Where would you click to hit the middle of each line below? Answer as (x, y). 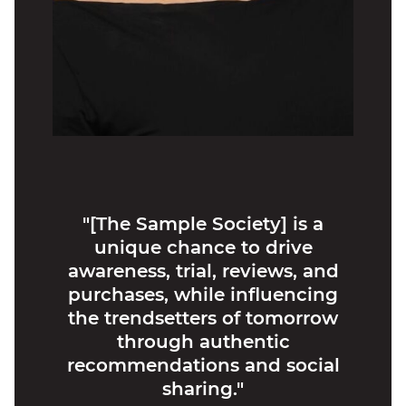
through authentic (203, 341)
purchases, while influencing (203, 294)
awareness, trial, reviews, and (203, 271)
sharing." (203, 388)
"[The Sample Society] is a (203, 223)
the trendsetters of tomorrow (203, 318)
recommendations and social (203, 365)
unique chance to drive (203, 247)
